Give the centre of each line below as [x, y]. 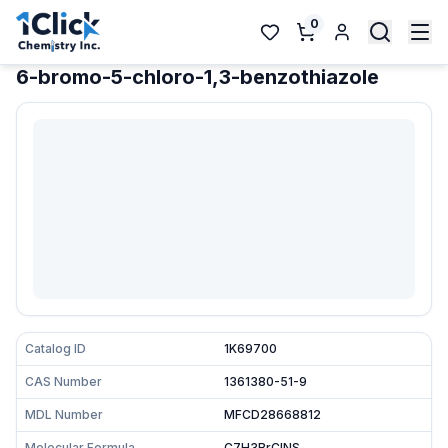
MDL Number [64, 414]
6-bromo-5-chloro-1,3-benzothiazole [197, 77]
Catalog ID [55, 348]
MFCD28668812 [272, 414]
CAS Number [63, 381]
